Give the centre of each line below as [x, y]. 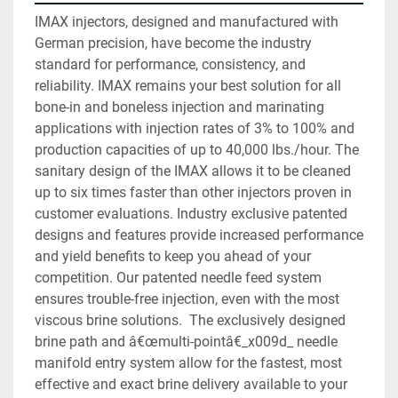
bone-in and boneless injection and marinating [179, 107]
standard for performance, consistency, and [170, 65]
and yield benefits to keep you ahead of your [173, 257]
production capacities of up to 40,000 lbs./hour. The [197, 150]
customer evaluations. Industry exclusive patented [191, 214]
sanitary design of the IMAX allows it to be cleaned [193, 171]
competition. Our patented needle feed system [178, 278]
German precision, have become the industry [173, 44]
